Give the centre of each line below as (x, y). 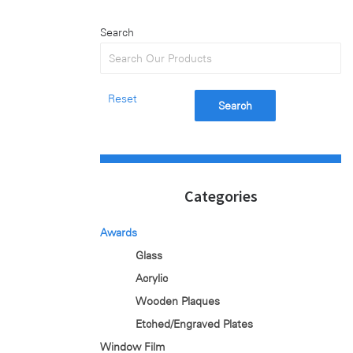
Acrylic (152, 278)
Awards (119, 232)
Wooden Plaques (178, 301)
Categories (221, 196)
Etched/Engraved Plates (194, 324)
